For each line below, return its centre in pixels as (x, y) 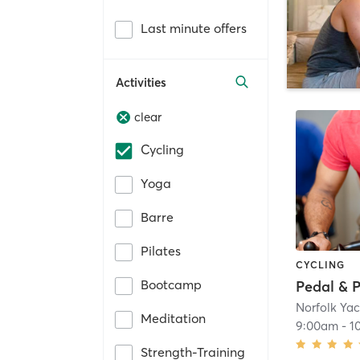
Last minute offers (194, 28)
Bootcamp (171, 285)
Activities (141, 82)
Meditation (173, 319)
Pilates (161, 251)
